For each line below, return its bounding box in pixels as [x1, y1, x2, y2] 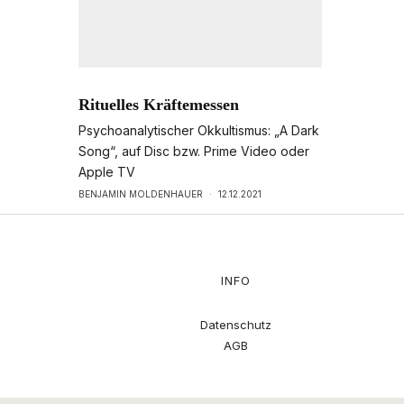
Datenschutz [200, 317, 271, 333]
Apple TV [78, 164, 135, 180]
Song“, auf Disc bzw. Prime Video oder [78, 143, 309, 160]
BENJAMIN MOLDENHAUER [78, 188, 203, 200]
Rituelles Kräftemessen [78, 96, 239, 115]
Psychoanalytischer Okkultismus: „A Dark [78, 123, 319, 139]
